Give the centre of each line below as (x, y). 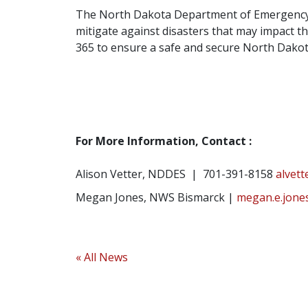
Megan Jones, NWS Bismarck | (156, 197)
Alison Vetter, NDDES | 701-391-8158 (175, 174)
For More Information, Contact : (163, 141)
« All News (101, 257)
